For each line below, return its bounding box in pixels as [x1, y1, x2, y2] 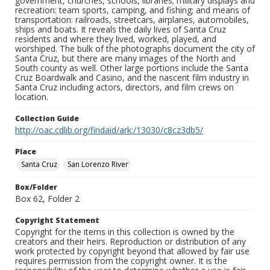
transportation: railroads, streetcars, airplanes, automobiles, [15, 14, 249, 26]
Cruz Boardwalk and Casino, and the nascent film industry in [15, 72, 249, 84]
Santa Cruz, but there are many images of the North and [15, 52, 236, 64]
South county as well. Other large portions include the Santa [15, 62, 248, 74]
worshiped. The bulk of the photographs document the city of [15, 43, 255, 55]
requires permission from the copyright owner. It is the [15, 255, 227, 267]
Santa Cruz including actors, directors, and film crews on [15, 81, 234, 93]
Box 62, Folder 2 [15, 193, 80, 205]
